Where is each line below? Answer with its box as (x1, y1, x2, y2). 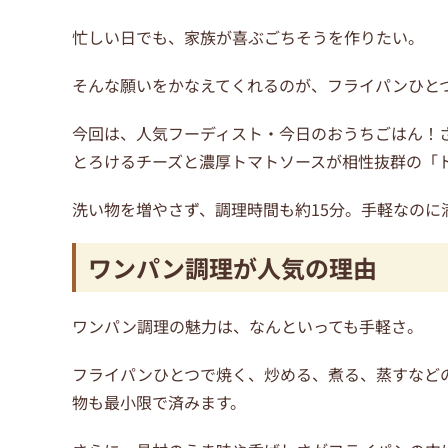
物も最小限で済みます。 (72, 390, 246, 415)
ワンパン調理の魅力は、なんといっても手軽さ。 (72, 314, 423, 339)
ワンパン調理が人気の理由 (88, 250, 377, 286)
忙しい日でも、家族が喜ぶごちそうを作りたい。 (72, 25, 424, 50)
